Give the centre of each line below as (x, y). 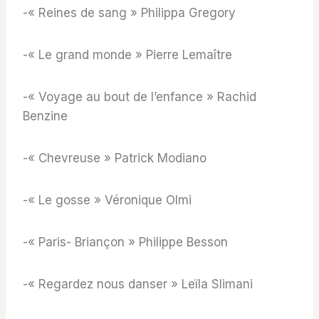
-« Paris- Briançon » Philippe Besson (125, 242)
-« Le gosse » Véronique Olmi (107, 200)
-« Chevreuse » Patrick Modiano (115, 158)
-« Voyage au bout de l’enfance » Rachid (140, 97)
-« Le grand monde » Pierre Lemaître (127, 55)
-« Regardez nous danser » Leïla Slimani (138, 284)
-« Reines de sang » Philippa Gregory (129, 13)
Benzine (45, 116)
